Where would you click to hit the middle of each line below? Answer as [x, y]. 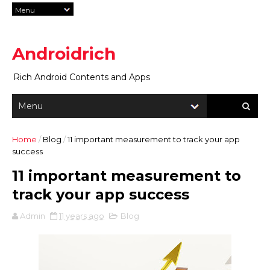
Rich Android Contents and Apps [82, 77]
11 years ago [82, 216]
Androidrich [64, 54]
